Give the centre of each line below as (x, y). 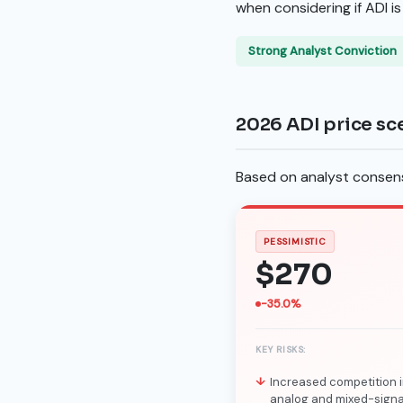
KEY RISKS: (281, 349)
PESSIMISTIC (295, 242)
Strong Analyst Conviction (322, 50)
